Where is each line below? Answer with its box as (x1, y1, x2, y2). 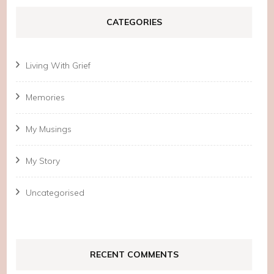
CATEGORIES (106, 16, 162, 28)
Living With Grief (26, 59, 91, 71)
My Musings (26, 123, 72, 135)
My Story (26, 155, 61, 166)
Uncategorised (26, 187, 85, 198)
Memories (26, 91, 65, 103)
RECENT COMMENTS (89, 248, 179, 260)
